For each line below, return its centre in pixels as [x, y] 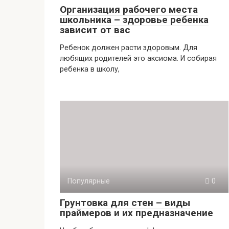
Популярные [89, 181]
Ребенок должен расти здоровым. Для [129, 48]
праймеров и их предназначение [136, 213]
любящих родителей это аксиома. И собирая [138, 59]
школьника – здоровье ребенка [134, 20]
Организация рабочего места [129, 9]
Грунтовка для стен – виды [125, 203]
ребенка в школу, [90, 69]
